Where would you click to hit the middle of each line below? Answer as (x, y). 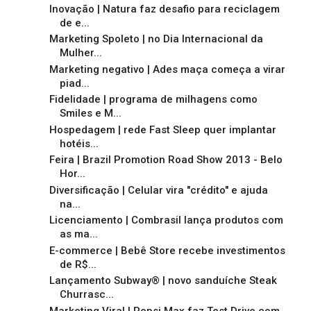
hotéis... (79, 143)
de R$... (78, 264)
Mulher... (81, 53)
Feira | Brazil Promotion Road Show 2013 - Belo (166, 160)
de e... (74, 23)
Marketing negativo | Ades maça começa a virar (167, 69)
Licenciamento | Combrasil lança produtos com (166, 220)
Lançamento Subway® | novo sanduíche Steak (163, 281)
